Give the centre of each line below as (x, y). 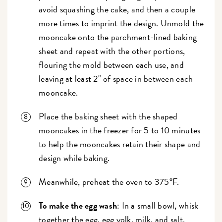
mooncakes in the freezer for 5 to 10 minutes (120, 130)
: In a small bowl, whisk (158, 205)
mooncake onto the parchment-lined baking (118, 37)
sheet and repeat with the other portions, (112, 51)
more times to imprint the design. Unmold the (121, 23)
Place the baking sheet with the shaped (108, 116)
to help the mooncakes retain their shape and (120, 144)
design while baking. (75, 158)
